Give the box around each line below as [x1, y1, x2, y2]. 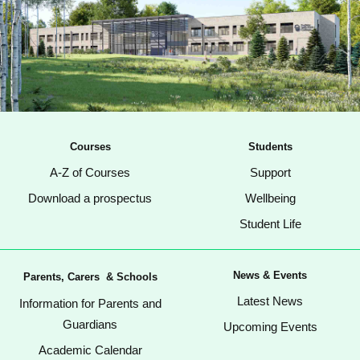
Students [247, 141, 292, 153]
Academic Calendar [38, 343, 142, 358]
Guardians [63, 317, 117, 332]
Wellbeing [244, 191, 296, 206]
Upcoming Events [223, 320, 317, 334]
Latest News [237, 294, 303, 309]
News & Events [233, 269, 307, 282]
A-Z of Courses [50, 166, 130, 180]
